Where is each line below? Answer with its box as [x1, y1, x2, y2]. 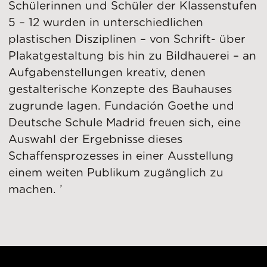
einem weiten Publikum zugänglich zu [8, 167, 224, 179]
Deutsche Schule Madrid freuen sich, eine [8, 117, 241, 129]
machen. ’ [8, 184, 63, 195]
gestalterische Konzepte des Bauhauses [8, 83, 232, 95]
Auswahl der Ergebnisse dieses [8, 133, 183, 145]
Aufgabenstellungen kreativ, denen [8, 67, 206, 79]
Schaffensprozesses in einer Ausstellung [8, 150, 234, 162]
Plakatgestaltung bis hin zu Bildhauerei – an [8, 50, 257, 62]
